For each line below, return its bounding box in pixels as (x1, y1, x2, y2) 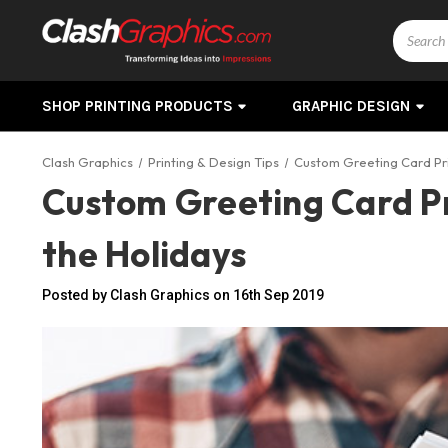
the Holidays (42, 232, 246, 276)
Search (392, 21, 439, 39)
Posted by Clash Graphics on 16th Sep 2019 (42, 286, 324, 303)
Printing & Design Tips (147, 154, 279, 170)
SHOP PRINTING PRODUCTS (42, 97, 233, 115)
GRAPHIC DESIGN (292, 97, 411, 115)
